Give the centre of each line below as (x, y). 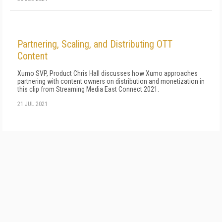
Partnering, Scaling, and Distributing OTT (95, 44)
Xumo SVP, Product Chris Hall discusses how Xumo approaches (108, 73)
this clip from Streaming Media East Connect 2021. (88, 89)
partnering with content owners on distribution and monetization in (111, 81)
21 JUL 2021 (32, 104)
